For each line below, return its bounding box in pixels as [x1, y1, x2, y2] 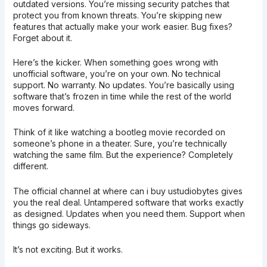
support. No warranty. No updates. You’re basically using [13, 80, 234, 91]
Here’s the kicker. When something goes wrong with [13, 57, 218, 68]
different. [13, 161, 48, 172]
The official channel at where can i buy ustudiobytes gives [13, 185, 243, 196]
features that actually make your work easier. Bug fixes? [13, 21, 232, 32]
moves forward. [13, 103, 74, 113]
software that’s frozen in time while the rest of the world [13, 91, 231, 102]
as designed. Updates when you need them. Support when [13, 208, 245, 219]
